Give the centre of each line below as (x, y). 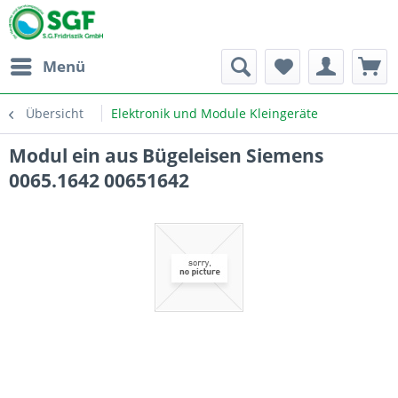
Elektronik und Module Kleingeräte (215, 113)
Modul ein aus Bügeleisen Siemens (166, 155)
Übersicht (55, 113)
